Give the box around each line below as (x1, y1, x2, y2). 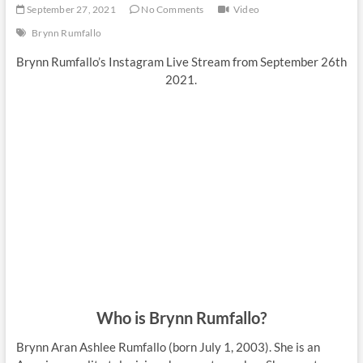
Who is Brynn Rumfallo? (96, 307, 267, 327)
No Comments (139, 3, 204, 15)
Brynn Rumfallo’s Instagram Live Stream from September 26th (15, 54, 347, 69)
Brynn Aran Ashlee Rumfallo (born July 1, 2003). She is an (15, 339, 320, 354)
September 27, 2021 (24, 3, 116, 15)
